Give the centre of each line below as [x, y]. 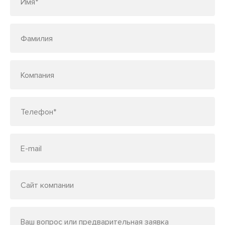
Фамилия [37, 39]
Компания [37, 76]
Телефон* [38, 112]
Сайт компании [47, 186]
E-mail [31, 149]
